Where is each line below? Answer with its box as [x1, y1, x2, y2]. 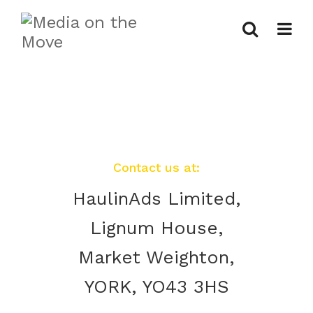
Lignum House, [89, 217, 224, 238]
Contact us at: [113, 160, 200, 175]
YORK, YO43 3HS [84, 276, 229, 297]
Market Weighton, [78, 247, 235, 268]
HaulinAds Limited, [72, 188, 241, 209]
